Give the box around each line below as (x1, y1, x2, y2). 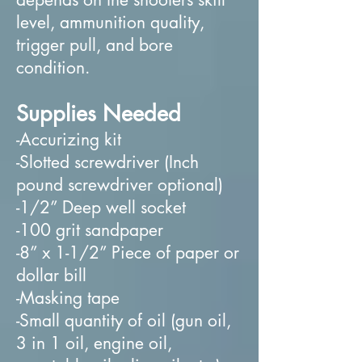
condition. (16, 56, 90, 78)
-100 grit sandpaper (16, 218, 163, 241)
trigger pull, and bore (16, 33, 173, 56)
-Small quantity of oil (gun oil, (16, 309, 231, 331)
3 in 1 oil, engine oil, (16, 331, 172, 354)
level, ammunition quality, (16, 11, 204, 33)
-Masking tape (16, 286, 120, 309)
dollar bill (16, 263, 86, 286)
